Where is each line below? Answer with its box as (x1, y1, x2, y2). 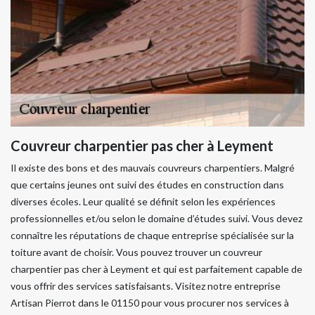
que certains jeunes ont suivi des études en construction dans (11, 179, 284, 191)
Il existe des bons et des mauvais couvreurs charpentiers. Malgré (11, 162, 295, 174)
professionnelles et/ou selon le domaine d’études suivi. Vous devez (11, 212, 302, 224)
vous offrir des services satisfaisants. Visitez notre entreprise (11, 280, 281, 292)
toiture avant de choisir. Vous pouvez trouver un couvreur (11, 246, 262, 258)
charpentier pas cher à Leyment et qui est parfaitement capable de (11, 263, 302, 275)
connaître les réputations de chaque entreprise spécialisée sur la (11, 229, 294, 241)
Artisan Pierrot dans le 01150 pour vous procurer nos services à (11, 297, 289, 309)
